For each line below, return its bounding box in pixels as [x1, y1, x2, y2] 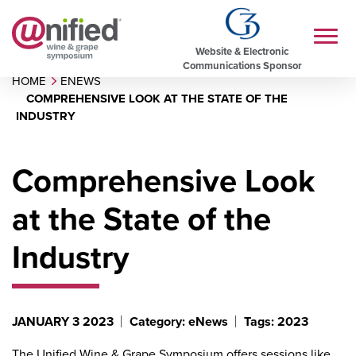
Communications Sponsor [182, 57, 302, 73]
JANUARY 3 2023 [12, 312, 114, 331]
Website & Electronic [195, 43, 288, 59]
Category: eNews [130, 312, 228, 331]
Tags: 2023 [244, 312, 308, 331]
